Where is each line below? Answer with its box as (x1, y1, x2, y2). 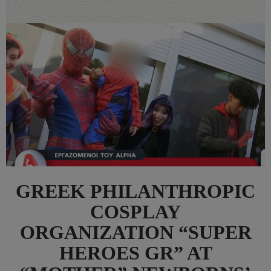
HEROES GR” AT (59, 241, 212, 264)
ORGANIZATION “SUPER (19, 221, 252, 243)
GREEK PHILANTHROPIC (16, 180, 255, 202)
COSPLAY (90, 200, 181, 223)
